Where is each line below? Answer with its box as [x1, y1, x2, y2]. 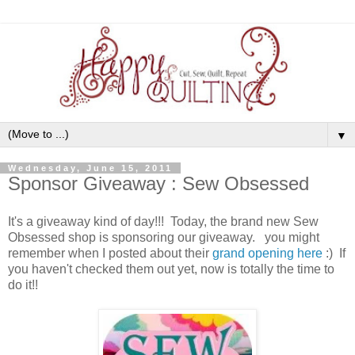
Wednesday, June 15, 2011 [8, 163, 173, 174]
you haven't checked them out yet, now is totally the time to [8, 261, 334, 276]
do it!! [8, 277, 38, 292]
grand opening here [212, 246, 323, 260]
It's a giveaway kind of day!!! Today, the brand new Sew [8, 214, 319, 228]
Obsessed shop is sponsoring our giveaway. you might [8, 230, 319, 244]
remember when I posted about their [8, 246, 212, 260]
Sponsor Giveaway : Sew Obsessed [8, 173, 309, 195]
